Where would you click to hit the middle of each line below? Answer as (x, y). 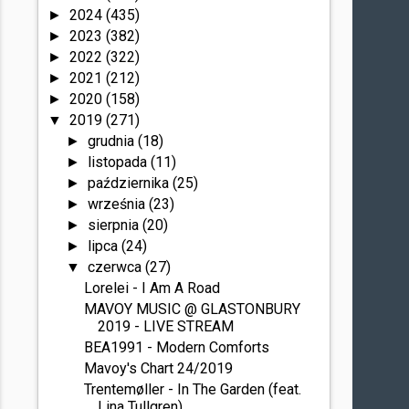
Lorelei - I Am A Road (152, 288)
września (118, 204)
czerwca (116, 267)
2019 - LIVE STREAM (166, 326)
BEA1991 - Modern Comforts (177, 347)
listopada (119, 162)
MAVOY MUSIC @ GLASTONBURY (193, 309)
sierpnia (115, 225)
